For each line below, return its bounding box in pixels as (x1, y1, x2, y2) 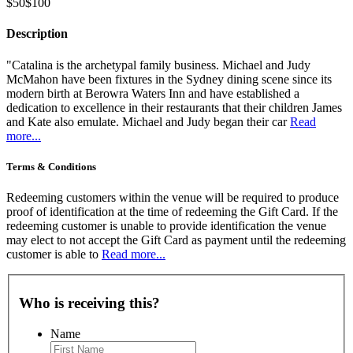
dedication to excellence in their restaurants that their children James (6, 100, 342, 114)
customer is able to (6, 247, 102, 261)
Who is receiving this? (19, 295, 160, 312)
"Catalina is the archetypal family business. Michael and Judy (6, 58, 310, 72)
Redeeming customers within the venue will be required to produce (6, 190, 339, 204)
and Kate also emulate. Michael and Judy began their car (6, 114, 290, 128)
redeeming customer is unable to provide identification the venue (6, 218, 326, 232)
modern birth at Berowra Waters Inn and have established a (6, 86, 299, 100)
